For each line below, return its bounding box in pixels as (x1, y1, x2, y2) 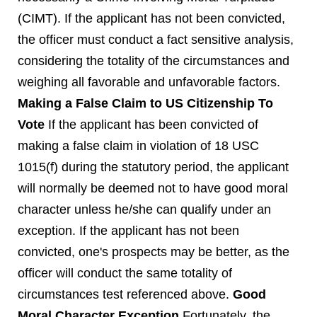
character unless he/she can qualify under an (18, 202, 271, 217)
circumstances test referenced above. (18, 287, 233, 301)
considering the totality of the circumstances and (18, 54, 289, 68)
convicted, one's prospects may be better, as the (18, 245, 289, 259)
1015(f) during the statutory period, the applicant (18, 160, 289, 174)
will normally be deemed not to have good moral (18, 181, 288, 195)
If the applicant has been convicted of (45, 117, 258, 132)
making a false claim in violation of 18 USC (18, 139, 259, 153)
